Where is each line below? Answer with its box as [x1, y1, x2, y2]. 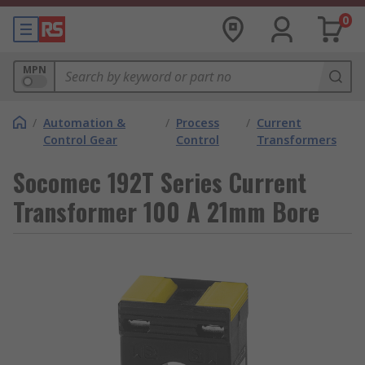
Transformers [257, 132, 337, 147]
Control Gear [43, 132, 117, 147]
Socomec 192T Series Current [13, 164, 306, 200]
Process [175, 115, 219, 130]
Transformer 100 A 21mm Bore [13, 193, 319, 230]
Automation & [43, 115, 125, 130]
